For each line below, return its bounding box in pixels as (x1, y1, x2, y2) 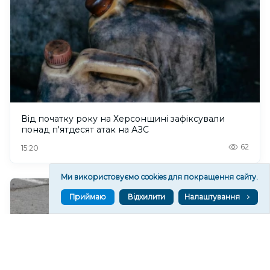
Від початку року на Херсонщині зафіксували (21, 113, 225, 124)
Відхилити (128, 192, 165, 201)
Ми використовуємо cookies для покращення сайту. (61, 172, 258, 181)
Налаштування (184, 192, 240, 201)
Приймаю (69, 192, 106, 201)
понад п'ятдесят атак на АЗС (21, 124, 149, 135)
